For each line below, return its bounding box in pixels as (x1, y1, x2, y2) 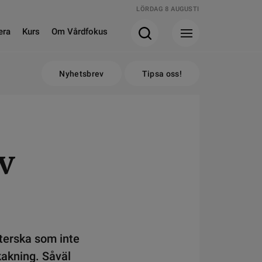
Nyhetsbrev (59, 69, 104, 78)
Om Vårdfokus (51, 26, 108, 37)
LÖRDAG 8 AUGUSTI (136, 5, 199, 13)
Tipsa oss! (142, 69, 182, 78)
